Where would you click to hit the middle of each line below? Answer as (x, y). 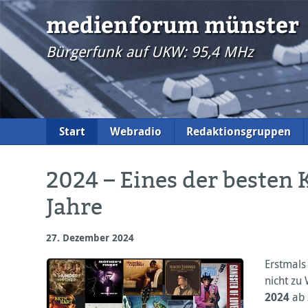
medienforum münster (173, 24)
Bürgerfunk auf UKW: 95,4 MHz (150, 52)
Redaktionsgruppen (239, 132)
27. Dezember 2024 (90, 237)
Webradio (135, 132)
